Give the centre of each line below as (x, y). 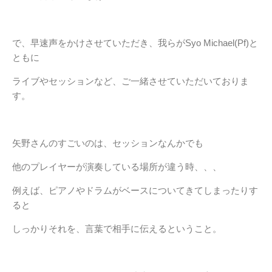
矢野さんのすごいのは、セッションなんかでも (108, 143)
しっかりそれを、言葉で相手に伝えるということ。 (117, 229)
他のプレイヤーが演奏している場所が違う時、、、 (117, 167)
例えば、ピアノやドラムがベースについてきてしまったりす (135, 190)
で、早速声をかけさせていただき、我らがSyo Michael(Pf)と (135, 43)
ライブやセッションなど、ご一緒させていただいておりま (131, 81)
